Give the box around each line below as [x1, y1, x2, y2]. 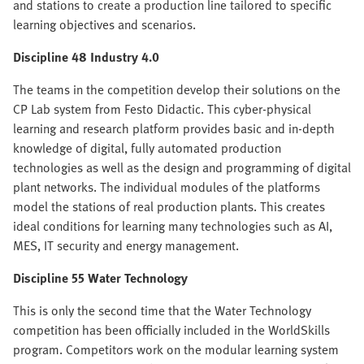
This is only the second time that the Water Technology [13, 301, 311, 320]
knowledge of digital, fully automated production [13, 138, 281, 158]
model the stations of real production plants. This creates [13, 197, 325, 216]
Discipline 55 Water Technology [13, 268, 188, 288]
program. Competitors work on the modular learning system [13, 340, 339, 359]
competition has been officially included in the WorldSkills [13, 320, 330, 340]
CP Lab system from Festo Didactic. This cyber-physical [13, 99, 311, 119]
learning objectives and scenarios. [13, 15, 196, 34]
